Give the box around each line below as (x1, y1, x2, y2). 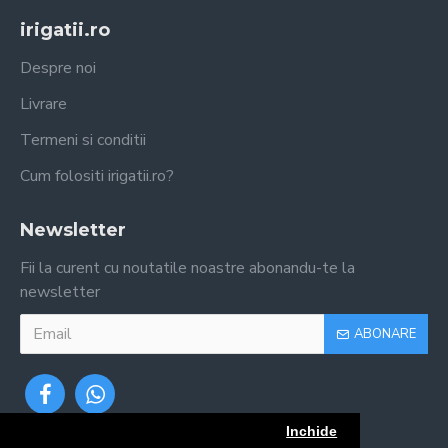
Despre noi (20, 57, 96, 79)
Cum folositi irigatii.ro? (20, 165, 174, 187)
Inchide (286, 423, 338, 439)
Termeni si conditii (20, 129, 146, 151)
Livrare (20, 93, 67, 115)
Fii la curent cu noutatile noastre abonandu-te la (20, 257, 355, 279)
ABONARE (354, 324, 416, 343)
